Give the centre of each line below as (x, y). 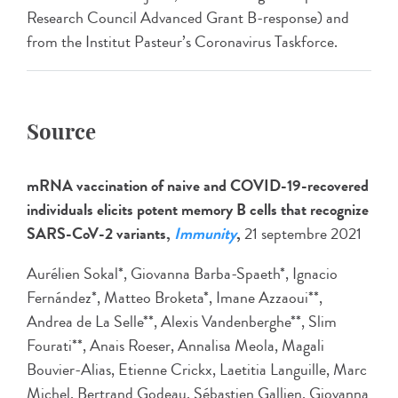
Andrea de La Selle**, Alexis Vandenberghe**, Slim (182, 321)
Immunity (205, 233)
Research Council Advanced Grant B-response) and (188, 17)
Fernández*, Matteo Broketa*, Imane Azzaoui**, (175, 297)
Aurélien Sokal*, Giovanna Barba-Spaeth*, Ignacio (182, 273)
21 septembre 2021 (303, 233)
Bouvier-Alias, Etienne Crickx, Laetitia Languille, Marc (197, 369)
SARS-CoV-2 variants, (99, 233)
